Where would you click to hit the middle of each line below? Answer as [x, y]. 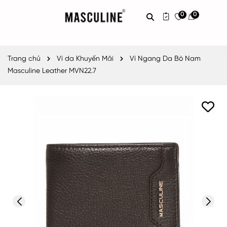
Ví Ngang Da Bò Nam [165, 59]
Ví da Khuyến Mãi [85, 59]
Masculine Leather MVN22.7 [52, 71]
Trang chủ [24, 59]
